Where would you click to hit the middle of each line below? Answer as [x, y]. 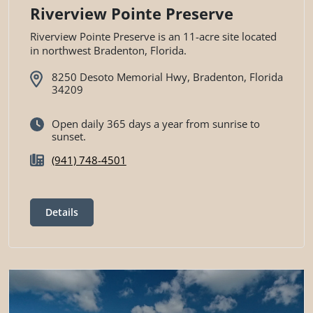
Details [62, 212]
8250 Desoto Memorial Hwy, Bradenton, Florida [167, 77]
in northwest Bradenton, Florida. [108, 50]
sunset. [68, 137]
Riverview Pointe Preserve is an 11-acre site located [153, 36]
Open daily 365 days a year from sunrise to [155, 124]
